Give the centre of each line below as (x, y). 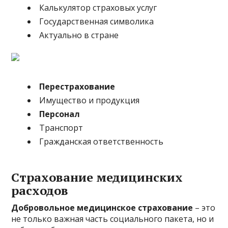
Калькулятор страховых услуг (98, 8)
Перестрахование (77, 87)
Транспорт (61, 128)
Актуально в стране (79, 35)
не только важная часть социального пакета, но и (113, 219)
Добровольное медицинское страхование (102, 208)
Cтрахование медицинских (97, 177)
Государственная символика (97, 21)
